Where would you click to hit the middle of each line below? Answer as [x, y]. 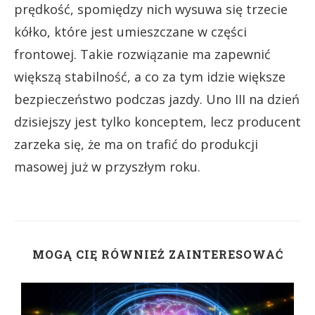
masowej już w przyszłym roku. [107, 167]
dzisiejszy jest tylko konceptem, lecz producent [157, 122]
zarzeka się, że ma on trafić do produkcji [136, 144]
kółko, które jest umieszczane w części [130, 32]
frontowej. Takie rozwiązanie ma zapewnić [142, 54]
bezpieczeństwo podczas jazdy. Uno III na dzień [157, 99]
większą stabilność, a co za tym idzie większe [150, 77]
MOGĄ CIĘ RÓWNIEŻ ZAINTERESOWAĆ [157, 254]
